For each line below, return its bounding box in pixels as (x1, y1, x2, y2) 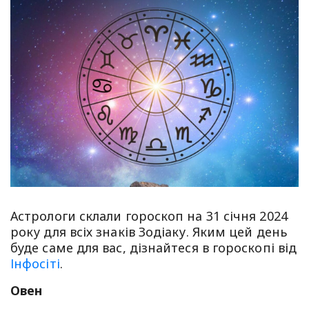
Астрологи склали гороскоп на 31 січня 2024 (10, 207, 288, 224)
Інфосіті (10, 255, 60, 272)
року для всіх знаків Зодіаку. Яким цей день (10, 223, 287, 240)
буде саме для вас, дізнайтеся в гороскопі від (10, 239, 297, 256)
